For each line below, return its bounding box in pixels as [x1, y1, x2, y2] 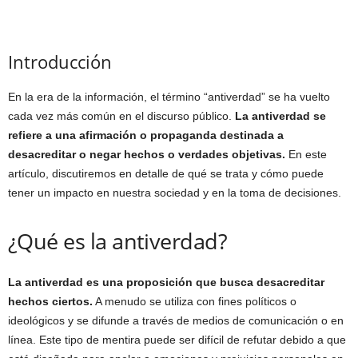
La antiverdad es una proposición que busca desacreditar [8, 275, 324, 288]
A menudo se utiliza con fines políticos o [93, 294, 296, 308]
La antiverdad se [235, 109, 326, 122]
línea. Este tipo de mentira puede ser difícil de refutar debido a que [8, 332, 346, 346]
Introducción [8, 49, 112, 74]
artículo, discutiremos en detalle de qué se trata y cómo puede [8, 166, 324, 180]
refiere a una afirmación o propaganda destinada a [8, 128, 284, 141]
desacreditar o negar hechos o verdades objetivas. [8, 147, 285, 161]
